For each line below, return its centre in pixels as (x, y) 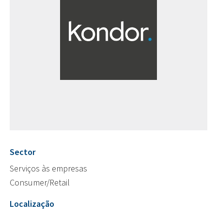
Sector (23, 152)
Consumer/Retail (40, 183)
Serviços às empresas (48, 169)
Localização (32, 204)
